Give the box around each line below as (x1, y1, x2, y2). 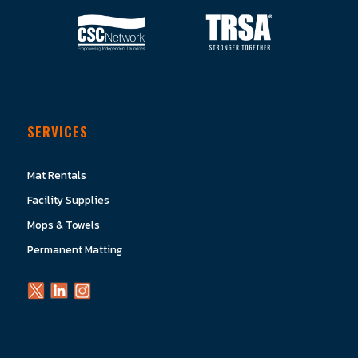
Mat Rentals (26, 166, 86, 183)
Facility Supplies (26, 191, 109, 208)
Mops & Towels (26, 216, 100, 233)
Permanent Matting (26, 241, 122, 257)
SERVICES (26, 120, 88, 141)
